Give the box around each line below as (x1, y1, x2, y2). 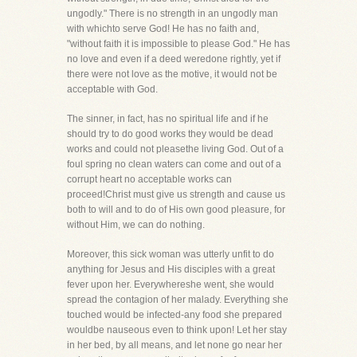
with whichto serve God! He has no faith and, (67, 23, 259, 34)
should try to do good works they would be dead (67, 128, 273, 139)
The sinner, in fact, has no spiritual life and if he (67, 113, 269, 124)
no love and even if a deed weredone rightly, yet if (67, 53, 280, 65)
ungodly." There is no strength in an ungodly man (67, 8, 278, 19)
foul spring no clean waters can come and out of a (67, 159, 281, 170)
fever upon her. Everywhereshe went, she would (67, 279, 274, 290)
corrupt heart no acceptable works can (67, 174, 232, 185)
